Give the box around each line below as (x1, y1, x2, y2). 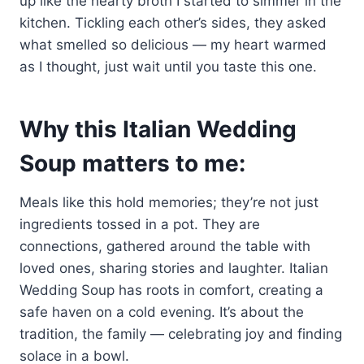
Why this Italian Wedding (19, 115, 297, 143)
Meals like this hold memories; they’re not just (19, 193, 318, 210)
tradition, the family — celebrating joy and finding (19, 325, 342, 342)
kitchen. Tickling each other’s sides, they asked (19, 14, 327, 31)
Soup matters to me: (19, 149, 245, 177)
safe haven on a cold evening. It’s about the (19, 303, 304, 320)
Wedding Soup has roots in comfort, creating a (19, 281, 323, 298)
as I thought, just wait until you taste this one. (19, 58, 317, 75)
